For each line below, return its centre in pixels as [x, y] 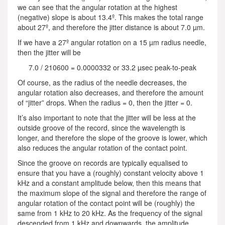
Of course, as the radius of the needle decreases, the [102, 82]
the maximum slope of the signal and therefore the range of [112, 193]
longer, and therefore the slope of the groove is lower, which [113, 138]
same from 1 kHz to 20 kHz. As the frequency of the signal [110, 213]
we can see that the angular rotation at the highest [97, 7]
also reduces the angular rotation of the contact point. [102, 148]
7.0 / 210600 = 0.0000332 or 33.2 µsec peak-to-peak [113, 67]
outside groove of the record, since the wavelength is [101, 128]
